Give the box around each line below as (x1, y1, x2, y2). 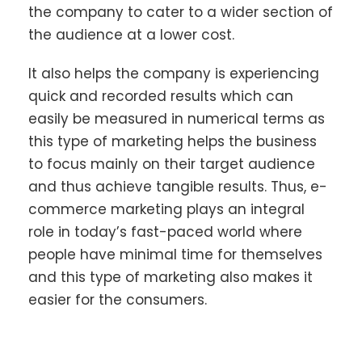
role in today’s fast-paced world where (28, 221, 302, 242)
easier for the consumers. (28, 289, 207, 309)
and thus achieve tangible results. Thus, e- (28, 176, 327, 196)
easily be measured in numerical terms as (28, 108, 325, 128)
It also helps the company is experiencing (28, 63, 319, 83)
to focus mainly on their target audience (28, 154, 315, 174)
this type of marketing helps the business (28, 131, 317, 151)
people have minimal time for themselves (28, 244, 322, 264)
